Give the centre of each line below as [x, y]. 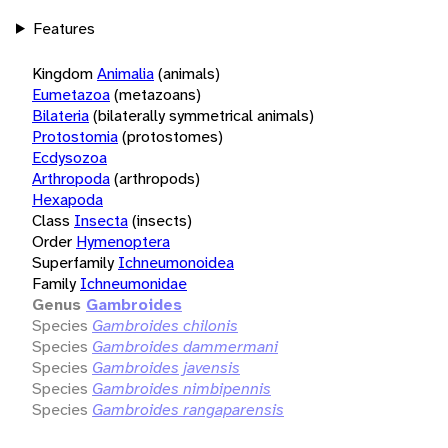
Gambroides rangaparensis [188, 409]
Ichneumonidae [133, 283]
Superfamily [73, 262]
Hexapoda [67, 199]
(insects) [162, 220]
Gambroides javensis [166, 367]
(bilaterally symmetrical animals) [203, 115]
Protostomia [75, 136]
